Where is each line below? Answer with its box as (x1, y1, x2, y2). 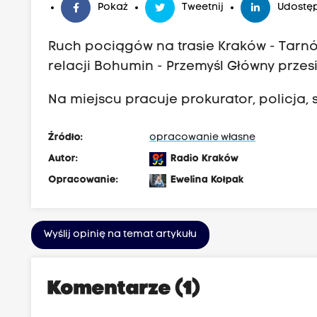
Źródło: (48, 132, 83, 143)
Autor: (48, 153, 79, 164)
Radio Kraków (171, 153, 239, 164)
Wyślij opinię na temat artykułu (44, 229, 197, 240)
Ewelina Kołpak (171, 174, 245, 185)
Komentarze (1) (48, 279, 201, 299)
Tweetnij (182, 2, 224, 13)
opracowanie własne (149, 132, 256, 143)
